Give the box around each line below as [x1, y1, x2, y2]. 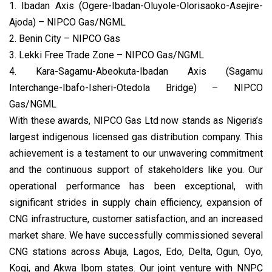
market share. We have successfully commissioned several [9, 229, 263, 242]
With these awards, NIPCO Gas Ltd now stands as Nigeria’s [9, 115, 263, 127]
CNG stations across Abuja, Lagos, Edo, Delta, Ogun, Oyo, [9, 246, 263, 258]
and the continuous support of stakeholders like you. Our [9, 164, 263, 176]
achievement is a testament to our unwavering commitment [9, 148, 263, 160]
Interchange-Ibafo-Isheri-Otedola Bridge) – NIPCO [9, 82, 263, 94]
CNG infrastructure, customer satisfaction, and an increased [9, 213, 263, 225]
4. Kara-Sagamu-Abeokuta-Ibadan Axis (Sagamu [9, 66, 263, 78]
